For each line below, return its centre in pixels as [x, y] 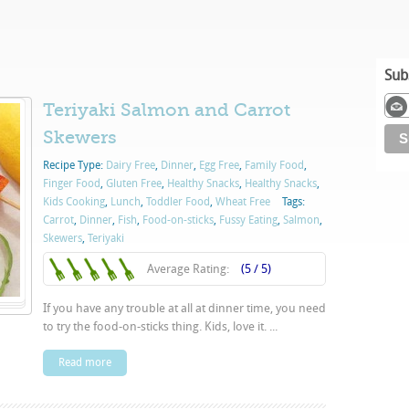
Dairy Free [131, 165]
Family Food [274, 165]
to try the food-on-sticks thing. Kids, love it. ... [160, 326]
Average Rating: [189, 269]
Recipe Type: [74, 165]
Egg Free [219, 165]
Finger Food [72, 184]
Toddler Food [178, 202]
